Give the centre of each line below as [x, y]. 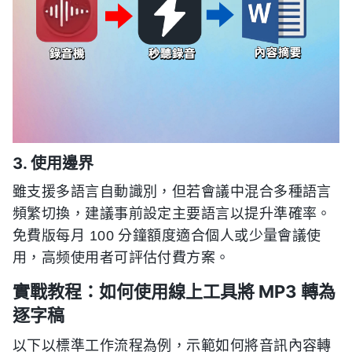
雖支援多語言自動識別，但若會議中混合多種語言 [172, 192]
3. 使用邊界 [53, 163]
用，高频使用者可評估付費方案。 [121, 258]
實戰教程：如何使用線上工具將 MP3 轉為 [174, 291]
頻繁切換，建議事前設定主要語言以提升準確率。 [172, 214]
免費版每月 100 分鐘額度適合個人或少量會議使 [167, 236]
